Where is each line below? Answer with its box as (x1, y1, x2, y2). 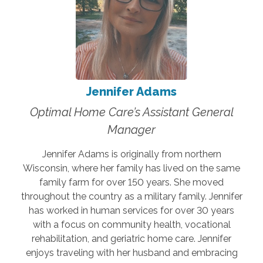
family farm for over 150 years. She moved (39, 176, 224, 188)
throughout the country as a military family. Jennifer (21, 190, 242, 202)
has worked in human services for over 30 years (29, 204, 234, 216)
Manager (107, 122, 156, 137)
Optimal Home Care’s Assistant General (29, 104, 234, 119)
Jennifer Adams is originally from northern (42, 148, 221, 160)
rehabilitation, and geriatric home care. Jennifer (32, 232, 231, 244)
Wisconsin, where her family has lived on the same (23, 162, 240, 174)
